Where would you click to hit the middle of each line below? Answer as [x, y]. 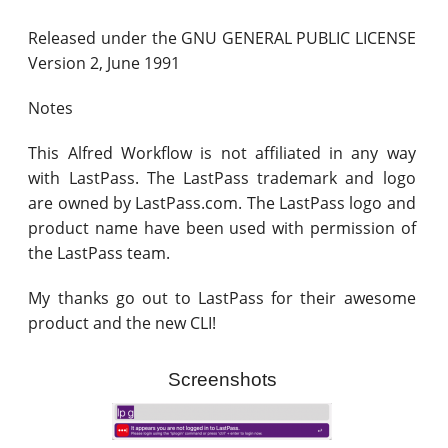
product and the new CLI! [122, 322]
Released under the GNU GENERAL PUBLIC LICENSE [222, 37]
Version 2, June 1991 [104, 62]
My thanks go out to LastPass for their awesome [222, 297]
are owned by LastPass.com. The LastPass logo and [222, 202]
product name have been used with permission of [222, 227]
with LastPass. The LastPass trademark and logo [222, 177]
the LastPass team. [99, 252]
